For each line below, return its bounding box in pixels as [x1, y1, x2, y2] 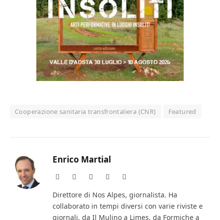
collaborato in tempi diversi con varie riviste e [53, 201, 203, 211]
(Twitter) [92, 182, 117, 190]
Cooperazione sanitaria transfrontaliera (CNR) [15, 107, 156, 116]
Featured [168, 107, 196, 116]
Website [59, 172, 81, 180]
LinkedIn [126, 172, 151, 180]
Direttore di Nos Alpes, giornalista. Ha [53, 190, 177, 199]
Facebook [76, 172, 102, 180]
